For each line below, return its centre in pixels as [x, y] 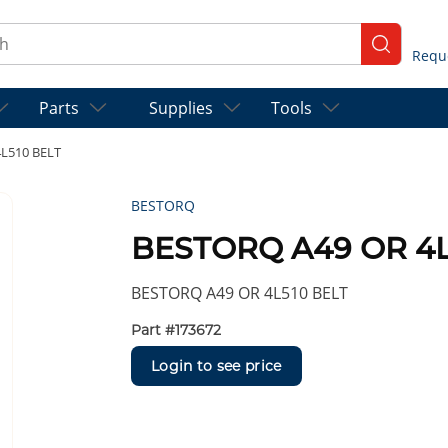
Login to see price [216, 365]
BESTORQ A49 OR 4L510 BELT [240, 293]
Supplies [181, 108]
